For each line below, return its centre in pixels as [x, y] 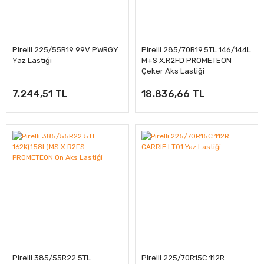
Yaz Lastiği [32, 60]
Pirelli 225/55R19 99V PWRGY [65, 50]
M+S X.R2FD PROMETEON [187, 60]
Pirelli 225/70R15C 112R [183, 258]
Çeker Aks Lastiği [173, 71]
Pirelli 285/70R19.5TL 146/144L [196, 50]
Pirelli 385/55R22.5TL [52, 258]
